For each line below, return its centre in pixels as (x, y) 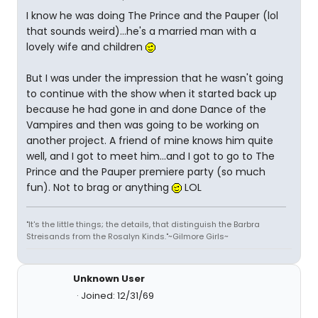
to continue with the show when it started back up (152, 94)
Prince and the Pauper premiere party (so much (146, 172)
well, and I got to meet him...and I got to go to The (150, 156)
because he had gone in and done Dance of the (146, 109)
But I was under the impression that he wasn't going (155, 78)
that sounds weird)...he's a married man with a (141, 31)
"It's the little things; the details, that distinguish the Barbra (143, 224)
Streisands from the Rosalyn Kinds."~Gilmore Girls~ (127, 236)
